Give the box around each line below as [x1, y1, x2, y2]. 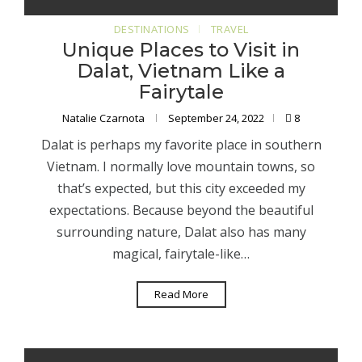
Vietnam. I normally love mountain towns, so [47, 158, 315, 176]
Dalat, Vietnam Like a [77, 59, 285, 83]
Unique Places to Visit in [62, 38, 300, 62]
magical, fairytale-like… [112, 245, 250, 263]
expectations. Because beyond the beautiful [48, 201, 314, 220]
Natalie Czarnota [62, 111, 147, 126]
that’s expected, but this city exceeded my [57, 179, 305, 198]
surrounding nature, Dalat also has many [56, 223, 306, 242]
